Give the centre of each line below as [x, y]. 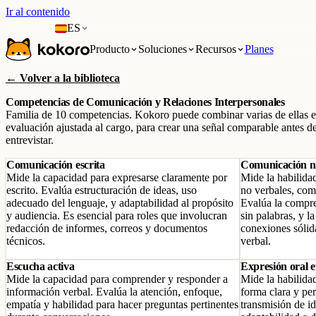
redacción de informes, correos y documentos [107, 228]
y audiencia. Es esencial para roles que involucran [117, 215]
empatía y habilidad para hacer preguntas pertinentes [122, 304]
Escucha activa [41, 266]
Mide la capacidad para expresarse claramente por [117, 177]
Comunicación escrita [56, 165]
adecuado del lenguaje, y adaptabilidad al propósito [120, 203]
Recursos [215, 49]
